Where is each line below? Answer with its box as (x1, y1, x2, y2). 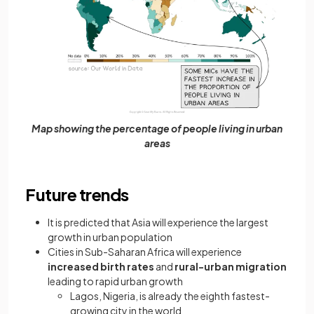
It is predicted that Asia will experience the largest (48, 216, 268, 229)
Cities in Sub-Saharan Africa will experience (48, 245, 242, 259)
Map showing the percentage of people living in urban (32, 122, 282, 135)
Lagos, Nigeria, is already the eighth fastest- (70, 289, 270, 303)
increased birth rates (48, 260, 154, 273)
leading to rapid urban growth (48, 275, 184, 288)
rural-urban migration (175, 260, 287, 273)
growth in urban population (48, 231, 172, 244)
